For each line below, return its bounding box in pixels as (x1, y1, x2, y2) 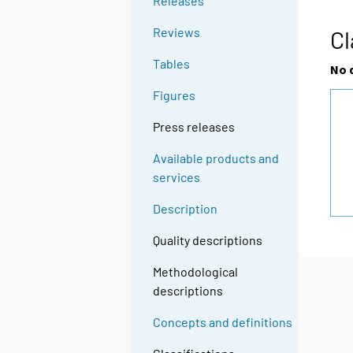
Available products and (153, 150, 280, 166)
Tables (153, 56, 191, 72)
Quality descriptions (153, 232, 263, 248)
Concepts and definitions (153, 314, 293, 330)
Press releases (153, 119, 236, 135)
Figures (153, 87, 196, 103)
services (153, 169, 201, 185)
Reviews (153, 24, 201, 40)
